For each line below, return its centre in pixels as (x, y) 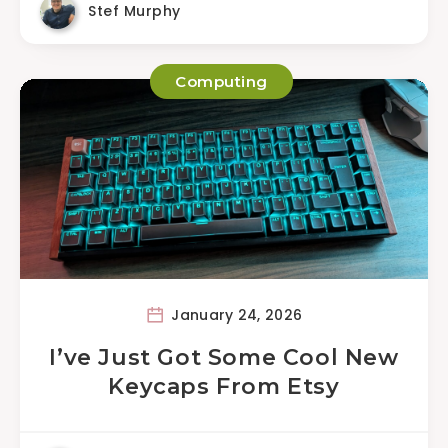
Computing (221, 81)
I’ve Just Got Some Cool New (224, 357)
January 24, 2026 (235, 314)
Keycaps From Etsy (224, 386)
